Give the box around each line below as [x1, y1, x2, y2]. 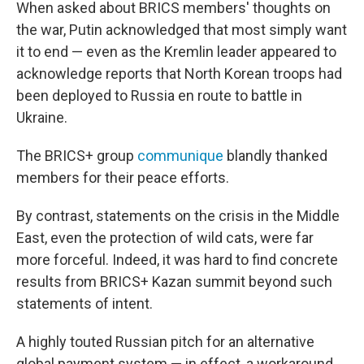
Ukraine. [16, 109, 67, 126]
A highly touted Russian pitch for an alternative [16, 333, 314, 350]
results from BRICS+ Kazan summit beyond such [16, 273, 332, 290]
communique [137, 147, 223, 164]
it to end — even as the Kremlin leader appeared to [16, 43, 336, 60]
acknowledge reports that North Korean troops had [16, 65, 342, 82]
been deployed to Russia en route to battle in [16, 87, 302, 104]
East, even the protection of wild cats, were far [16, 229, 314, 246]
